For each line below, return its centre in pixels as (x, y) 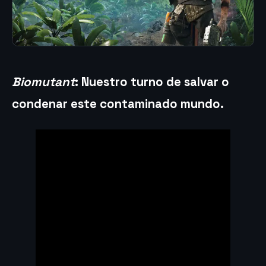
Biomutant (43, 82)
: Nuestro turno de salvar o (152, 82)
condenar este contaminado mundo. (118, 104)
